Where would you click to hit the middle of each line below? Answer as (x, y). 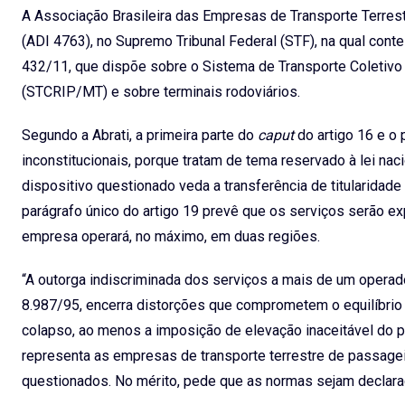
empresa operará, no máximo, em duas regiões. (171, 236)
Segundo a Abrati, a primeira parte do (140, 135)
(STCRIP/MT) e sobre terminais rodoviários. (161, 91)
